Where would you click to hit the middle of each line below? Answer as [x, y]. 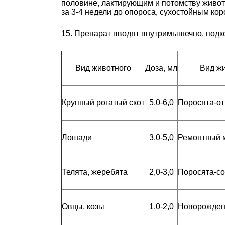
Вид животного [103, 68]
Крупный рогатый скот [103, 102]
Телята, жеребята [95, 172]
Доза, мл [161, 68]
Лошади [77, 137]
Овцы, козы [83, 206]
